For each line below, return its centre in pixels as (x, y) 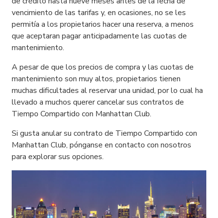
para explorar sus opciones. (58, 157)
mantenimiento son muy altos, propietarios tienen (96, 79)
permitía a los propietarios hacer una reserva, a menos (103, 24)
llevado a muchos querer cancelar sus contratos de (98, 102)
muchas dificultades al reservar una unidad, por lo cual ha (107, 91)
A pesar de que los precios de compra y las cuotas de (103, 67)
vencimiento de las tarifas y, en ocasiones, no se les (99, 13)
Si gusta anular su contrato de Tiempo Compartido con (104, 133)
